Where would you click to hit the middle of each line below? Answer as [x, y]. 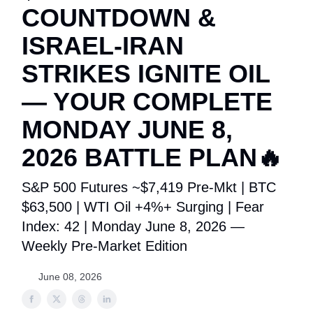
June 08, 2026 [70, 277]
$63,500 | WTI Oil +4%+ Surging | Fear [143, 207]
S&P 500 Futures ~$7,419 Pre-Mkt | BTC [149, 187]
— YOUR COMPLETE [147, 102]
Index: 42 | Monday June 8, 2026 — [133, 226]
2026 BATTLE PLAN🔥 [152, 158]
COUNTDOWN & [119, 18]
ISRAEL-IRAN [103, 46]
